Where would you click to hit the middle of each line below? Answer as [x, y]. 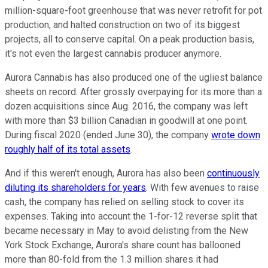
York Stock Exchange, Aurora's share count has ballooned [123, 245]
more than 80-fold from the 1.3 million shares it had [112, 260]
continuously [233, 173]
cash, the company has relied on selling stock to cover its [124, 202]
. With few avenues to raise [202, 188]
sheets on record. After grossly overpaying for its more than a [133, 92]
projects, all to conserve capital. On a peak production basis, [130, 39]
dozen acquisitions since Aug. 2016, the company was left [126, 106]
